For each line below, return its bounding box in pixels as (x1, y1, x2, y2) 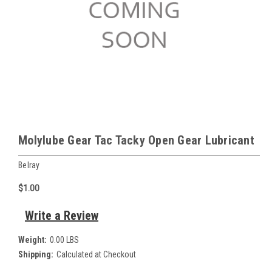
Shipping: (18, 249, 53, 259)
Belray (18, 160, 40, 170)
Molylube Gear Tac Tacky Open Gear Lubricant (18, 133, 254, 148)
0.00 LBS (49, 234, 79, 245)
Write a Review (24, 208, 98, 223)
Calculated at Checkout (56, 249, 136, 259)
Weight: (18, 234, 47, 245)
